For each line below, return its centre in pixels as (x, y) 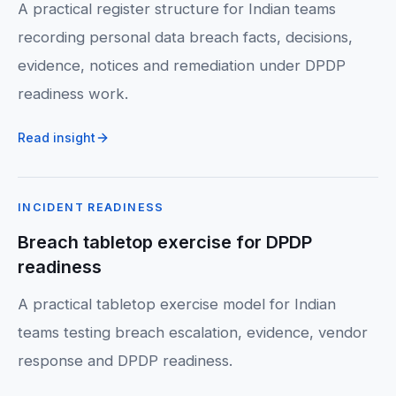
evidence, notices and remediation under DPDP (182, 65)
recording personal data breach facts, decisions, (185, 37)
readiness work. (73, 94)
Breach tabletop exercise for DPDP (165, 242)
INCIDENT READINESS (91, 207)
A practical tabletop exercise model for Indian (177, 304)
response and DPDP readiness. (125, 361)
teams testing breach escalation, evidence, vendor (193, 332)
